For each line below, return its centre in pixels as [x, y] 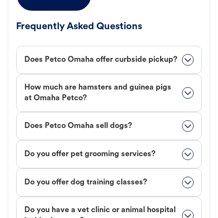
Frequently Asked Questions [79, 27]
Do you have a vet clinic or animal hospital [100, 210]
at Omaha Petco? [55, 99]
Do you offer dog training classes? [86, 183]
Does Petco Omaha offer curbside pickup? [101, 60]
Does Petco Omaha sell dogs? [78, 126]
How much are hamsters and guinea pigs [98, 88]
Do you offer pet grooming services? [90, 154]
